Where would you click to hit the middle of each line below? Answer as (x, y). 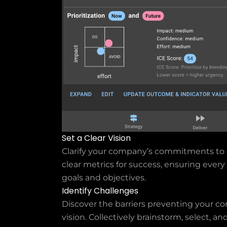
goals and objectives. (104, 177)
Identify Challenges (100, 191)
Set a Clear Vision (96, 138)
